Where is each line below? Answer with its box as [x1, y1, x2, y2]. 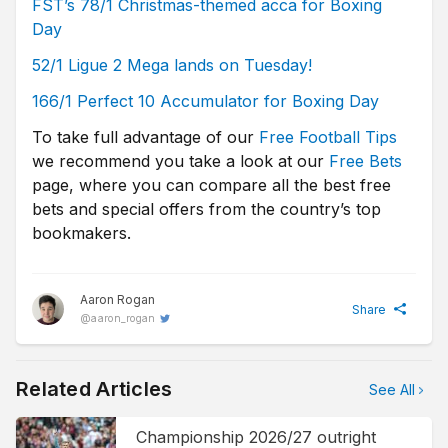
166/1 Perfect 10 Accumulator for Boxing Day [32, 91, 379, 111]
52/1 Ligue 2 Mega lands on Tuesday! [32, 55, 312, 75]
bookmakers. [32, 223, 131, 243]
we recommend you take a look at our [32, 151, 329, 171]
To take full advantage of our [32, 127, 259, 147]
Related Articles [16, 377, 173, 401]
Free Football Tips [259, 127, 397, 147]
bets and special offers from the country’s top [32, 199, 381, 219]
